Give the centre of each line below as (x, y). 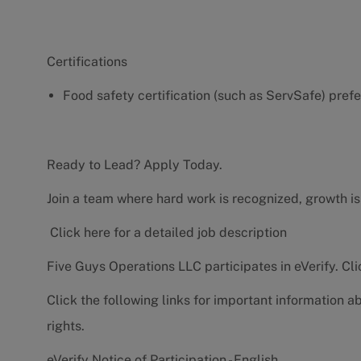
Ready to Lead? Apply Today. (135, 165)
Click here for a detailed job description (168, 233)
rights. (66, 326)
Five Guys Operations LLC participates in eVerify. (194, 267)
